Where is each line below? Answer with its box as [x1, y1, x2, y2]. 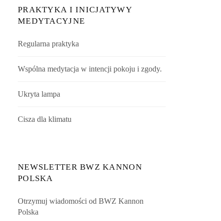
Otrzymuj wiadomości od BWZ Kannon [18, 197, 144, 205]
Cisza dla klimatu [18, 115, 72, 123]
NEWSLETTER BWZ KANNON [18, 162, 142, 172]
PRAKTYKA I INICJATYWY [18, 5, 132, 14]
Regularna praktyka [18, 39, 79, 48]
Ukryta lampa [18, 90, 61, 98]
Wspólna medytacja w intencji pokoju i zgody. [18, 65, 162, 73]
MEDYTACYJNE [18, 16, 85, 26]
